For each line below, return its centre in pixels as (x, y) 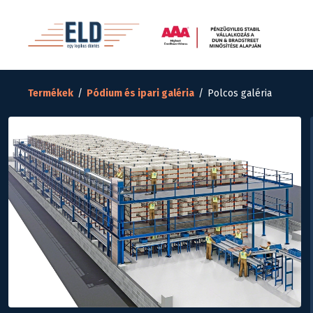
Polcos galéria (240, 93)
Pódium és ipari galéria (140, 93)
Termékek (51, 93)
